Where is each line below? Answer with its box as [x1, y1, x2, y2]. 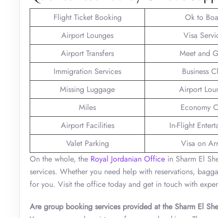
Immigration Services [54, 65, 121, 77]
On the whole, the [30, 153, 91, 164]
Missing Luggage [60, 83, 115, 95]
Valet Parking [66, 137, 109, 149]
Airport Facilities [60, 119, 114, 131]
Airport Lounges [61, 29, 113, 41]
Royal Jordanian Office [91, 153, 165, 164]
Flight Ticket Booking [53, 11, 122, 23]
